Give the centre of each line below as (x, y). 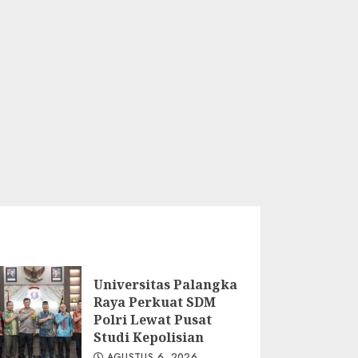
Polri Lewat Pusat (152, 320)
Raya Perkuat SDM (154, 302)
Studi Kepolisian (148, 337)
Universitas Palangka (165, 284)
